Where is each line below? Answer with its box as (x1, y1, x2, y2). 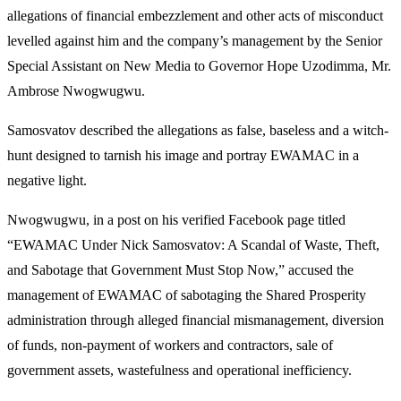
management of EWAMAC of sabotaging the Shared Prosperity (7, 286, 366, 303)
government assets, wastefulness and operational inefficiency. (7, 362, 352, 378)
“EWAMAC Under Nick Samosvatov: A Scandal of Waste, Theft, (7, 236, 380, 252)
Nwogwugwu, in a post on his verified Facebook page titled (7, 211, 346, 227)
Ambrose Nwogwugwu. (7, 82, 145, 98)
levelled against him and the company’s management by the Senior (7, 32, 382, 48)
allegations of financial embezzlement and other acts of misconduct (7, 7, 383, 23)
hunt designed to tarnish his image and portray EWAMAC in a (7, 147, 359, 163)
